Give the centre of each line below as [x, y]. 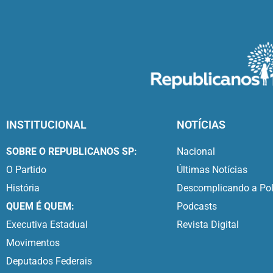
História [23, 188]
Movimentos [33, 243]
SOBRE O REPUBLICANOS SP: [72, 151]
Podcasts [197, 206]
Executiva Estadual [47, 224]
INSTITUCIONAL [46, 124]
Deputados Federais [49, 261]
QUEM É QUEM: [40, 206]
